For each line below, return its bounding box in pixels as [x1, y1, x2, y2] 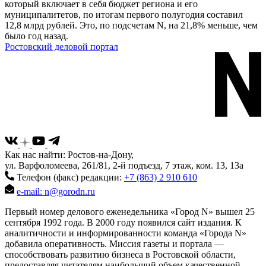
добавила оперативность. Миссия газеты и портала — [5, 239, 224, 249]
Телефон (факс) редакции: [17, 172, 122, 182]
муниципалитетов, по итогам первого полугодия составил [5, 9, 243, 20]
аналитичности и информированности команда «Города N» [5, 228, 246, 238]
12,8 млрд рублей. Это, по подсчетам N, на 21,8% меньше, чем [5, 20, 258, 31]
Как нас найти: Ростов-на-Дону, [5, 150, 134, 160]
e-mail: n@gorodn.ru [17, 186, 95, 197]
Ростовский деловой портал [5, 42, 118, 52]
